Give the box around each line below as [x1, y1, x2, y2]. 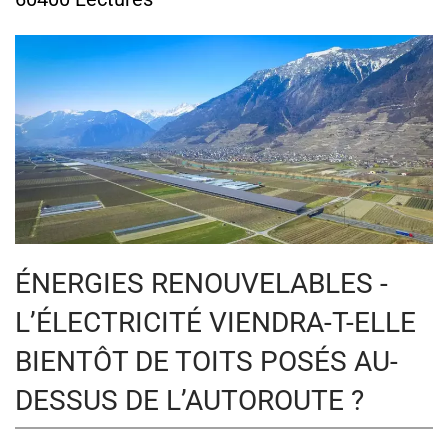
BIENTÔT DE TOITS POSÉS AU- [15, 344, 398, 378]
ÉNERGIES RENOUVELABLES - [15, 266, 388, 300]
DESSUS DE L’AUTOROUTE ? [15, 383, 364, 417]
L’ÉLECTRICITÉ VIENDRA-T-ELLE [15, 305, 416, 339]
